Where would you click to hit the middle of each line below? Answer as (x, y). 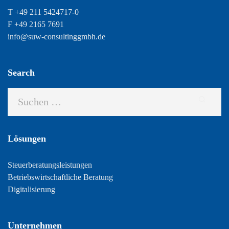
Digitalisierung (31, 189)
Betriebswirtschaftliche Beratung (60, 177)
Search (21, 73)
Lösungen (27, 139)
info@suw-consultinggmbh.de (56, 37)
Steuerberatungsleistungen (50, 165)
